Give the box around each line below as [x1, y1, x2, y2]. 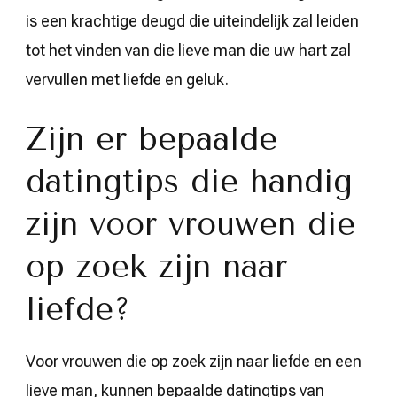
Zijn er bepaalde [26, 120, 277, 158]
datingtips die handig [26, 162, 353, 200]
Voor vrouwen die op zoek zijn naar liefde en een [26, 351, 362, 370]
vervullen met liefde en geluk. [26, 69, 229, 89]
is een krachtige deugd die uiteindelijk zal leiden [26, 11, 359, 30]
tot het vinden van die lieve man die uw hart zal [26, 40, 351, 59]
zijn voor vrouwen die [26, 205, 355, 243]
